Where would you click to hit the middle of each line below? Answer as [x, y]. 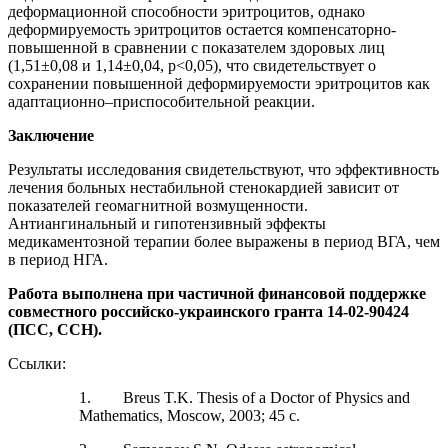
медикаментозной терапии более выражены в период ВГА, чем [224, 241]
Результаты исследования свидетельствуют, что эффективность [223, 169]
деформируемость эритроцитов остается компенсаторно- [202, 29]
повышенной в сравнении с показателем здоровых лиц [196, 47]
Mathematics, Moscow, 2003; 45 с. [190, 415]
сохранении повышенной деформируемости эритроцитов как [219, 83]
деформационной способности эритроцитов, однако [186, 11]
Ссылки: [39, 363]
